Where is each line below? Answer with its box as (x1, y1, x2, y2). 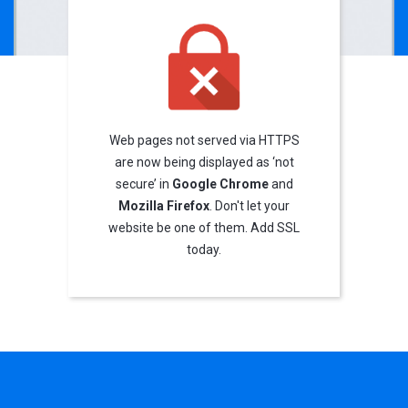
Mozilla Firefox (118, 198, 209, 213)
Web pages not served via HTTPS (108, 132, 300, 148)
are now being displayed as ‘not (114, 154, 294, 169)
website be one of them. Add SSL (108, 219, 300, 235)
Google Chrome (171, 176, 269, 191)
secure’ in (115, 176, 172, 191)
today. (187, 241, 221, 257)
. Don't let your (209, 198, 290, 213)
